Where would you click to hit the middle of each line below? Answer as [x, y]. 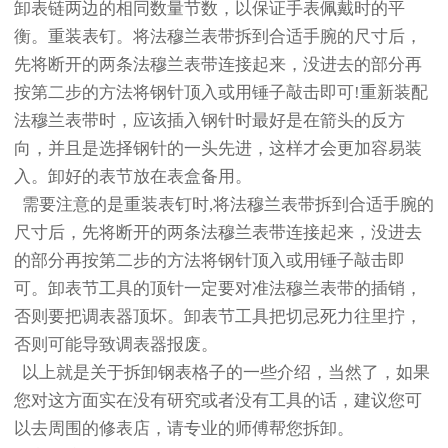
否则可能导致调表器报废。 [116, 344]
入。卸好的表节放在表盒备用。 [133, 176]
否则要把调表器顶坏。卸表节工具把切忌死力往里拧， [218, 316]
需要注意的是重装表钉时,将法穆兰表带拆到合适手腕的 [224, 204]
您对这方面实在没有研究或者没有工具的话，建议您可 [218, 400]
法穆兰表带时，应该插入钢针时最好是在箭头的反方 [209, 120]
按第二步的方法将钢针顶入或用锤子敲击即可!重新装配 [221, 92]
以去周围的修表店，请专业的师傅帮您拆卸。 [184, 428]
